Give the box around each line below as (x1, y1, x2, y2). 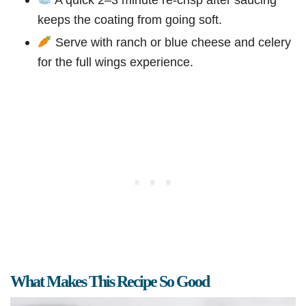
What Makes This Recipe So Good (10, 273, 209, 291)
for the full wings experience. (38, 55, 193, 70)
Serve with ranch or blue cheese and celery (51, 35, 291, 50)
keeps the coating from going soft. (38, 12, 222, 27)
